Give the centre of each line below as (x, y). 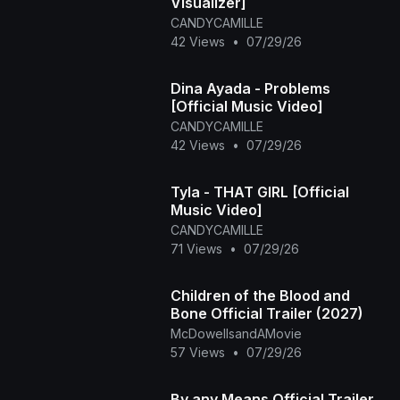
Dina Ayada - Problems (250, 89)
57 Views (197, 353)
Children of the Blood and (260, 296)
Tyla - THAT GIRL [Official (259, 192)
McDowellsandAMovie (236, 334)
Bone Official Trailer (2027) (287, 314)
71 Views (196, 249)
